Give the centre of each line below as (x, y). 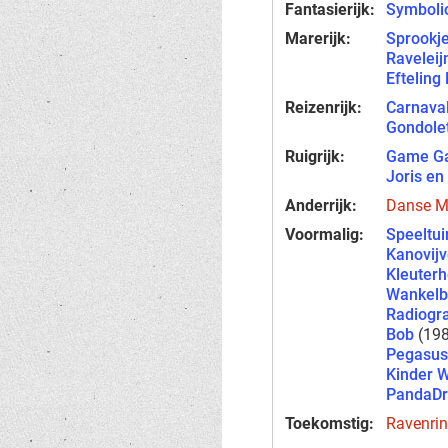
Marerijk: (318, 38)
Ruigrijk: (315, 156)
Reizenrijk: (323, 107)
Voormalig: (324, 234)
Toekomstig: (329, 423)
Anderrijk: (321, 205)
